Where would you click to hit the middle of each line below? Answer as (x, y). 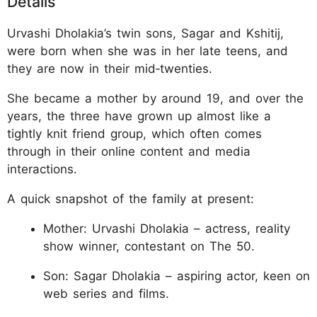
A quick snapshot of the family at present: (131, 199)
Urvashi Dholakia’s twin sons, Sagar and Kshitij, (145, 34)
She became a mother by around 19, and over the (155, 99)
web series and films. (106, 294)
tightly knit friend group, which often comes (134, 134)
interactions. (42, 169)
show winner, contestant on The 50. (149, 247)
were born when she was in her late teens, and (148, 51)
